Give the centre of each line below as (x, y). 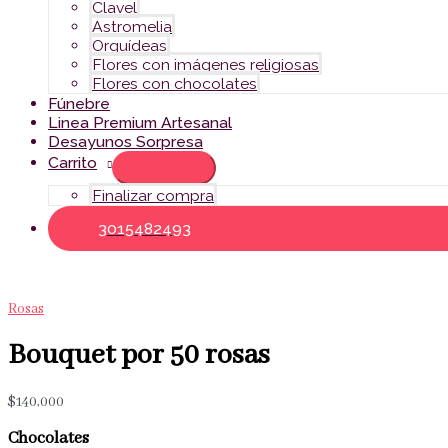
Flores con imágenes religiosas (205, 64)
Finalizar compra (153, 195)
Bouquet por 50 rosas (139, 355)
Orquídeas (129, 45)
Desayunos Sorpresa (125, 141)
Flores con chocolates (174, 83)
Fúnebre (79, 103)
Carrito (72, 162)
